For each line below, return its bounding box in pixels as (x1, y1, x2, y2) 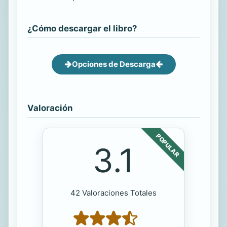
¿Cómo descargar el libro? (27, 23, 137, 33)
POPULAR (155, 132, 181, 158)
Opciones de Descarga (71, 59, 156, 69)
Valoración (27, 102, 72, 113)
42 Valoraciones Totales (70, 187, 157, 198)
